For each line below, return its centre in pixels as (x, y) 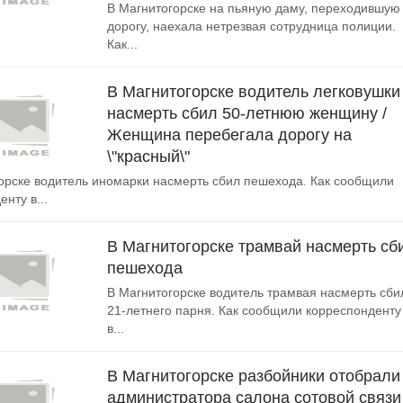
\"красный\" (148, 157)
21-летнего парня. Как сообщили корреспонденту (254, 310)
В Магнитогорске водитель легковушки (254, 92)
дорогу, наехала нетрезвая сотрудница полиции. (251, 26)
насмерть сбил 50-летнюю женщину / (247, 113)
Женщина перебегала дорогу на (229, 135)
